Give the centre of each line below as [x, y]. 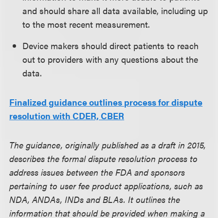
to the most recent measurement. [86, 24]
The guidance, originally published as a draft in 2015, [108, 145]
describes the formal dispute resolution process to [104, 158]
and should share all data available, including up [115, 10]
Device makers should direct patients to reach [111, 45]
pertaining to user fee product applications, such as [106, 186]
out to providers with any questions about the [110, 59]
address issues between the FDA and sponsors [97, 172]
